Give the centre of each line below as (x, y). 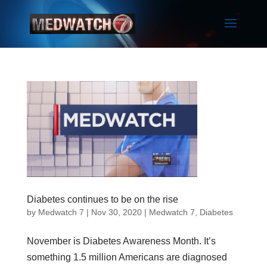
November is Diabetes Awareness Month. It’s (121, 241)
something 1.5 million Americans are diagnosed (127, 257)
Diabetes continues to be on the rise (102, 199)
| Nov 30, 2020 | (116, 212)
